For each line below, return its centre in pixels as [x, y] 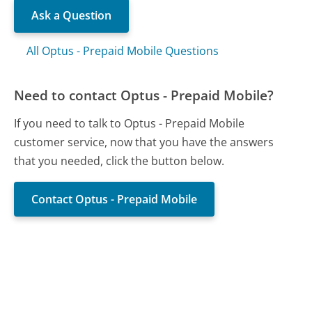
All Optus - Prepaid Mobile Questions [123, 50]
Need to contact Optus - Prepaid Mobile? [144, 95]
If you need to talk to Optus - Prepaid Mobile [130, 123]
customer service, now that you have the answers [144, 142]
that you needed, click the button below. [119, 161]
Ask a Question [72, 15]
